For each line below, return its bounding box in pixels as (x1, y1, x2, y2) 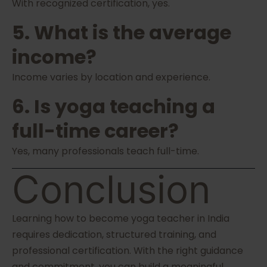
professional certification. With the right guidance (12, 244, 243, 258)
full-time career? (12, 117, 179, 145)
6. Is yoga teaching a (12, 93, 215, 120)
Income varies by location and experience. (12, 70, 210, 85)
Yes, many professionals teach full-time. (12, 144, 199, 159)
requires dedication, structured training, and (12, 228, 216, 242)
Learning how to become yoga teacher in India (12, 212, 229, 226)
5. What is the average (12, 19, 231, 46)
